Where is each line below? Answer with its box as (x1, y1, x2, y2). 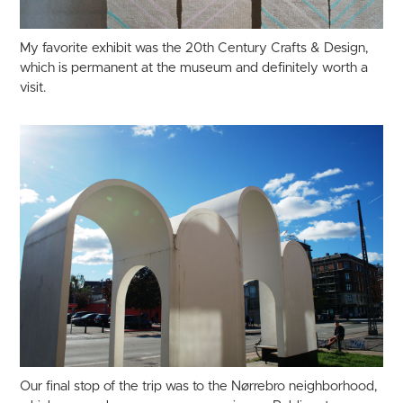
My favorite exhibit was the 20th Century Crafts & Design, (20, 41, 369, 56)
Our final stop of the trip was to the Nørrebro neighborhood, (20, 380, 378, 394)
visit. (20, 81, 47, 95)
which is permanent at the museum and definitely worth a (20, 61, 369, 76)
